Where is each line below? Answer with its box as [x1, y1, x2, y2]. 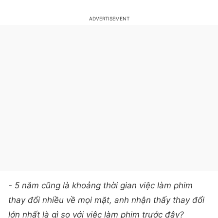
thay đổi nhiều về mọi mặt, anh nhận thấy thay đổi [8, 185, 204, 195]
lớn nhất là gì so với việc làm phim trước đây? [8, 200, 184, 210]
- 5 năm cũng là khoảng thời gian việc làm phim [8, 170, 193, 181]
